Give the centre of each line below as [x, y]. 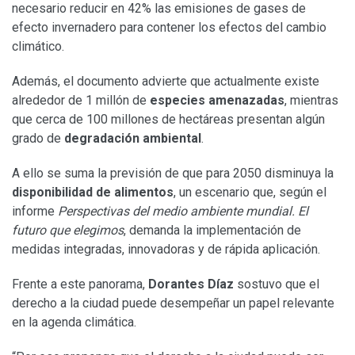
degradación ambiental [133, 138]
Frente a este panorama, [80, 284]
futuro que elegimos [68, 230]
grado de [38, 138]
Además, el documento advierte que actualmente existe [166, 81]
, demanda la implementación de [212, 230]
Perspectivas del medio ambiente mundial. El [183, 211]
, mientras [311, 100]
